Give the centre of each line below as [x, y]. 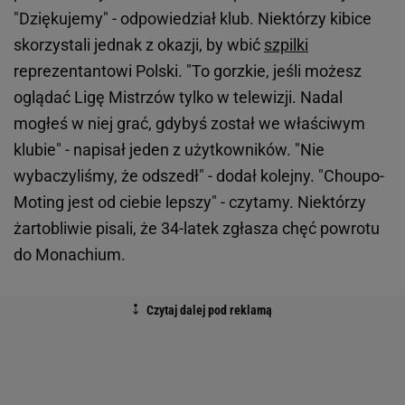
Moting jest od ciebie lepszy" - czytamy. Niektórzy [190, 202]
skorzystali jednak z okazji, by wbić [139, 45]
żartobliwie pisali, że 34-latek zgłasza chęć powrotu [197, 229]
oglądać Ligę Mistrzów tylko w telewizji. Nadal [178, 98]
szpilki [286, 45]
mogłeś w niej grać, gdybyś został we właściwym [189, 124]
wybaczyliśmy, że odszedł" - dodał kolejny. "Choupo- [199, 176]
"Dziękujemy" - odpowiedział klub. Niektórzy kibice [193, 19]
